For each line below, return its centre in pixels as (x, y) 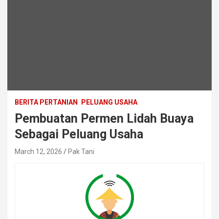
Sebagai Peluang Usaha (79, 134)
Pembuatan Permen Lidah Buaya (104, 119)
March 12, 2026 (38, 152)
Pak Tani (81, 152)
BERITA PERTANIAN (46, 102)
